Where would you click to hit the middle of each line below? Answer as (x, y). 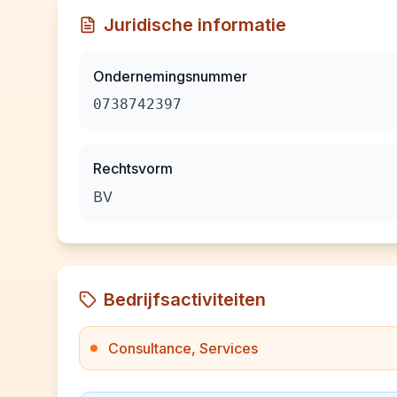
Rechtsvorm (133, 168)
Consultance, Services (183, 348)
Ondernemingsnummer (170, 76)
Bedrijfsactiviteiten (185, 300)
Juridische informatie (195, 25)
